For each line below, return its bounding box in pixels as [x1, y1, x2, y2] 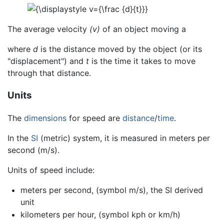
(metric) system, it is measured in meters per [38, 132, 210, 143]
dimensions [24, 112, 66, 123]
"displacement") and [7, 56, 86, 66]
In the [7, 132, 31, 143]
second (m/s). [7, 144, 59, 155]
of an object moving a [100, 24, 186, 34]
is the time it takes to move [89, 56, 195, 66]
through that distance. [7, 68, 91, 78]
